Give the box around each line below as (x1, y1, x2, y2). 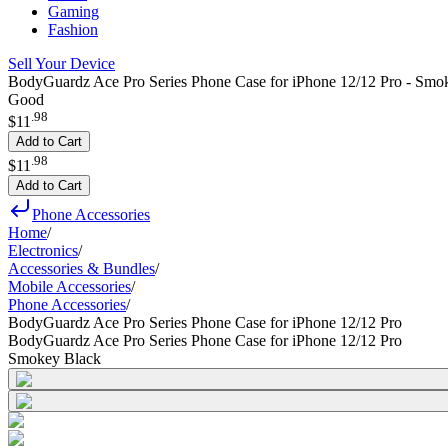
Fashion (48, 21, 98, 38)
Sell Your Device (8, 55, 115, 72)
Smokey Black (8, 349, 101, 367)
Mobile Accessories (8, 277, 131, 295)
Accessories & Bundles (8, 259, 155, 277)
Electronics (8, 241, 78, 259)
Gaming (48, 3, 99, 20)
